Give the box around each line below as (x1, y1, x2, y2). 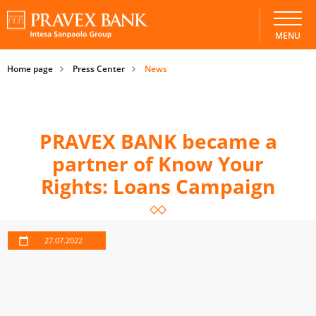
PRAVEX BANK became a (39, 128, 277, 154)
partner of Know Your (52, 150, 264, 177)
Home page (7, 62, 53, 75)
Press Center (73, 62, 125, 75)
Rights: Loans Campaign (41, 173, 275, 200)
